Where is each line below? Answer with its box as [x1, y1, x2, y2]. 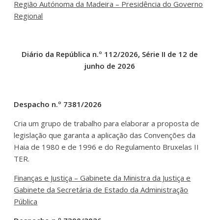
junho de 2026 [84, 60, 136, 71]
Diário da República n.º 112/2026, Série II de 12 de [22, 49, 198, 59]
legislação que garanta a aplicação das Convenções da [14, 130, 196, 140]
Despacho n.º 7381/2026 [14, 99, 102, 109]
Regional [14, 10, 43, 21]
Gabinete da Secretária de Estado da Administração [14, 184, 189, 194]
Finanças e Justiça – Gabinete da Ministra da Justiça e [14, 172, 191, 183]
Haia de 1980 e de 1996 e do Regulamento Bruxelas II [14, 141, 199, 152]
